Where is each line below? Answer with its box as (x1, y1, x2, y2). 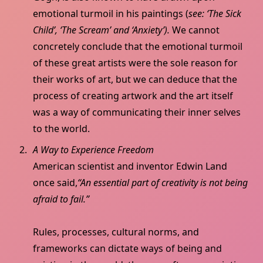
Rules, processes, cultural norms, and (33, 225, 199, 239)
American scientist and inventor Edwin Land (33, 160, 227, 173)
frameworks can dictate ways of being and (33, 242, 222, 255)
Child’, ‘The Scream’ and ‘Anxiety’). (33, 23, 172, 37)
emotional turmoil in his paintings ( (33, 7, 188, 21)
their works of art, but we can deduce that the (33, 73, 237, 86)
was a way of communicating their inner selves (33, 106, 241, 119)
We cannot (172, 23, 220, 37)
